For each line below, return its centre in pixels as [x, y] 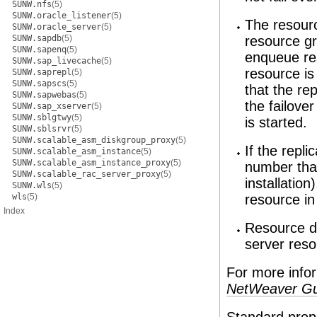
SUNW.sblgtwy [42, 117]
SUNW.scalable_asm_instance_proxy [91, 163]
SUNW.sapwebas [44, 95]
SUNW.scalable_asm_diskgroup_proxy [94, 140]
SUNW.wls [32, 185]
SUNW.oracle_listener [62, 16]
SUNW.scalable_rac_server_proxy [86, 174]
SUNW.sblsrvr [42, 129]
